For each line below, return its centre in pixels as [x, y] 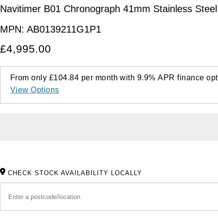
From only [30, 78]
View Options [35, 90]
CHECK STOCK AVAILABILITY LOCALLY [75, 173]
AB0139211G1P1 [64, 29]
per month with [108, 78]
